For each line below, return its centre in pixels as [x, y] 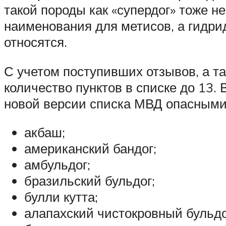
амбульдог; [57, 165]
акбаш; [45, 132]
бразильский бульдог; [90, 181]
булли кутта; [61, 197]
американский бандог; [90, 149]
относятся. [36, 42]
